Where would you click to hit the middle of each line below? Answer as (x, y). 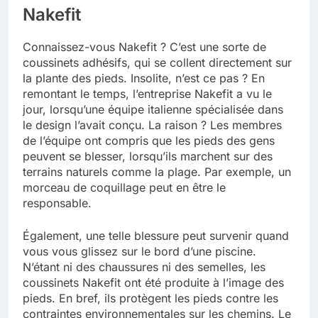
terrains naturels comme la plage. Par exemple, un (157, 172)
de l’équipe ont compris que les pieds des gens (149, 141)
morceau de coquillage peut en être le (124, 188)
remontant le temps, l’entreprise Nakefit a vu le (147, 94)
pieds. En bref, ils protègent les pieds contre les (150, 298)
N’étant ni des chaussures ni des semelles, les (144, 267)
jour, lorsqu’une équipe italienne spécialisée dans (153, 110)
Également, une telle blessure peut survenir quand (156, 236)
